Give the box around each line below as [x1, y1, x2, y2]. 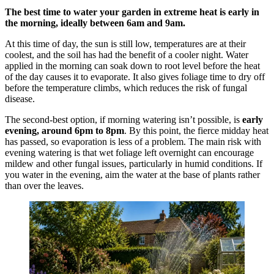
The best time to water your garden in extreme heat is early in [5, 7, 259, 18]
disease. [5, 94, 35, 105]
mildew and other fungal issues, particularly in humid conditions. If [5, 158, 262, 169]
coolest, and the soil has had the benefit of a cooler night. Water [5, 50, 248, 61]
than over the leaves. [5, 180, 84, 191]
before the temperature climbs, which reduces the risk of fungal [5, 83, 247, 94]
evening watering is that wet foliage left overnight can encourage [5, 147, 254, 158]
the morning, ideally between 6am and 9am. [5, 18, 185, 29]
